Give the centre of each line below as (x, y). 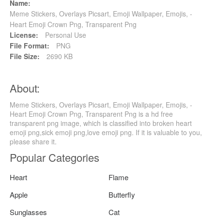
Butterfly (122, 195)
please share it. (33, 142)
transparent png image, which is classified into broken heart (101, 123)
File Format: (30, 46)
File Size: (25, 56)
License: (24, 35)
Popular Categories (54, 157)
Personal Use (65, 35)
